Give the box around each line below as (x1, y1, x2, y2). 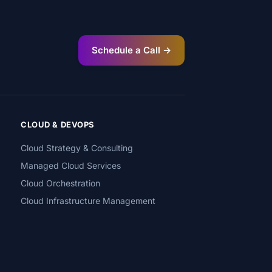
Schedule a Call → (92, 44, 171, 56)
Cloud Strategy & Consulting (21, 143, 134, 153)
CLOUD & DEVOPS (21, 120, 95, 129)
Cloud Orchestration (21, 178, 101, 188)
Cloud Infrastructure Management (21, 195, 156, 206)
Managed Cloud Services (21, 160, 121, 171)
